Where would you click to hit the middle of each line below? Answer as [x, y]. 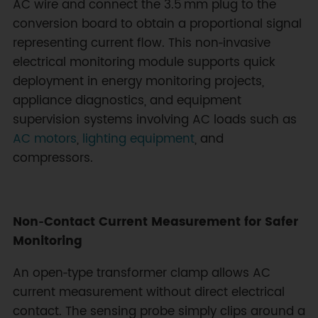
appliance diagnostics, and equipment [127, 100]
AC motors [44, 139]
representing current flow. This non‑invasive [141, 43]
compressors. [53, 158]
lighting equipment [138, 139]
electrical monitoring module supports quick [144, 62]
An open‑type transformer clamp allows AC [141, 273]
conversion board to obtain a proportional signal [157, 24]
